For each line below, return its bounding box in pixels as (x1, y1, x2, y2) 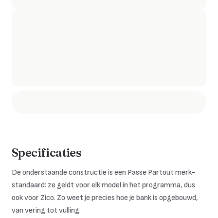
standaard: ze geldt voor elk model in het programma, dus (12, 181, 195, 190)
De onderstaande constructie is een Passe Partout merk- (12, 168, 196, 177)
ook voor (12, 193, 40, 202)
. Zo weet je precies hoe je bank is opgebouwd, (54, 193, 198, 202)
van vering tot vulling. (12, 206, 81, 215)
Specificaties (12, 145, 82, 160)
